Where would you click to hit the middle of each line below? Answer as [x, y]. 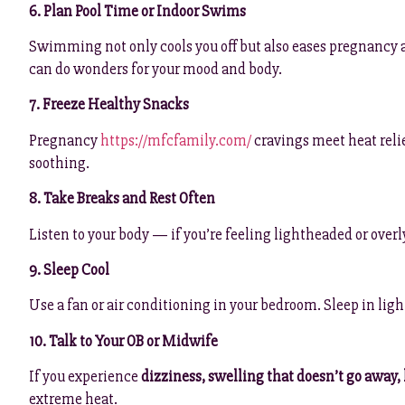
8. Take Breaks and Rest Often [122, 199]
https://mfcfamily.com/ [176, 140]
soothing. [59, 163]
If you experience [85, 377]
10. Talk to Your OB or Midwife [123, 341]
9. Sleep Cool [69, 269]
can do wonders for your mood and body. [155, 69]
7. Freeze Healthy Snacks [109, 105]
